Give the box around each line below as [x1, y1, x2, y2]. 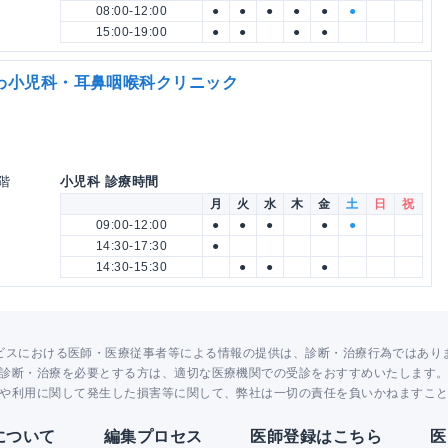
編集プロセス [103, 428, 203, 446]
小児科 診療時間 [60, 174, 159, 190]
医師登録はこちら [250, 428, 383, 446]
